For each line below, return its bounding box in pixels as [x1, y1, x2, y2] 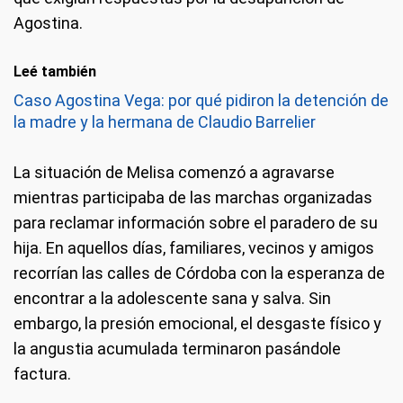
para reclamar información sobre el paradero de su [13, 213, 378, 232]
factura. [13, 364, 71, 383]
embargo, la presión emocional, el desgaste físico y [13, 314, 381, 333]
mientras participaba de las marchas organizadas [13, 188, 372, 207]
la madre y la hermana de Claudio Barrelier [13, 112, 316, 131]
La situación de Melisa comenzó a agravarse [13, 163, 335, 182]
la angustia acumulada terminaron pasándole [13, 339, 341, 358]
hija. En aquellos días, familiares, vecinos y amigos [13, 238, 374, 257]
